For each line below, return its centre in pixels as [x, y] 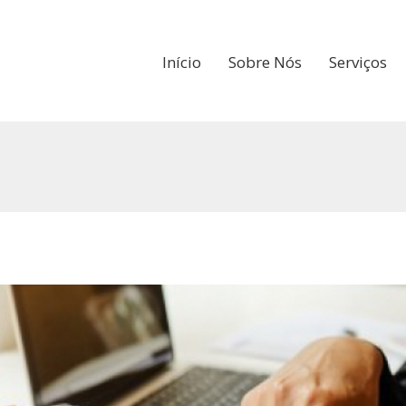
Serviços [358, 62]
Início [182, 62]
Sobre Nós [265, 62]
